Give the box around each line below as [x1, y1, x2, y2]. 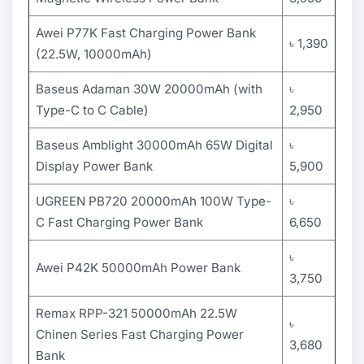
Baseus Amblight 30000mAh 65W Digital [36, 137, 273, 153]
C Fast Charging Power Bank [36, 214, 203, 230]
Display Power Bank [36, 158, 153, 174]
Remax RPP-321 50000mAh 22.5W [36, 305, 237, 321]
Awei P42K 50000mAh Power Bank [36, 260, 240, 275]
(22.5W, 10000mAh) [36, 46, 152, 62]
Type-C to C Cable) [36, 102, 149, 118]
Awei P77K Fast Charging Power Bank [36, 25, 256, 41]
